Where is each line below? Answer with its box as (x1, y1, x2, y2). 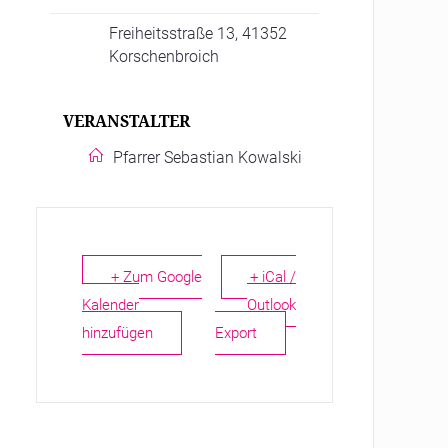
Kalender (82, 296, 140, 315)
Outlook (247, 296, 297, 315)
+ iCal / (250, 268, 297, 287)
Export (215, 324, 258, 343)
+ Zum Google (111, 268, 203, 287)
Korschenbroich (109, 47, 220, 67)
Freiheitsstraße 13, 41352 (109, 24, 288, 44)
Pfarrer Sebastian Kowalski (113, 148, 303, 168)
